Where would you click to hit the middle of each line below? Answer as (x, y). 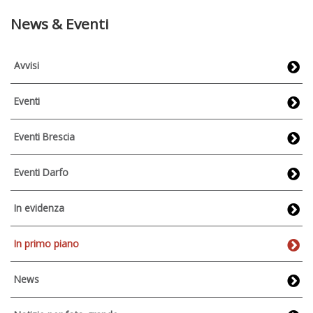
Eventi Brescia (44, 136)
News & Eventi (60, 23)
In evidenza (39, 208)
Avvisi (27, 65)
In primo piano (46, 243)
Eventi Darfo (41, 172)
